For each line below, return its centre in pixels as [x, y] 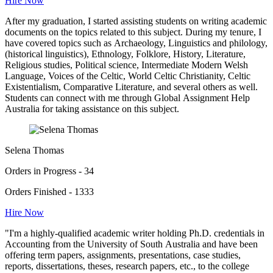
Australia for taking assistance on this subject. [92, 109]
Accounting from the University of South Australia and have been [131, 244]
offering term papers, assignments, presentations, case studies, [123, 255]
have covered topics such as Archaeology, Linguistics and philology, [136, 43]
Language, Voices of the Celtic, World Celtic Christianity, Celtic [128, 76]
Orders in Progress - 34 [49, 171]
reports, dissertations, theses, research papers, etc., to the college [127, 266]
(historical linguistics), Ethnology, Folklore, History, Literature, [125, 54]
